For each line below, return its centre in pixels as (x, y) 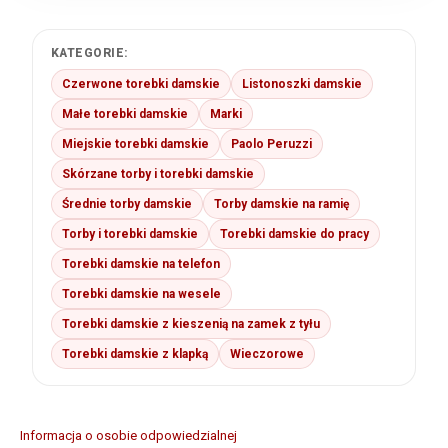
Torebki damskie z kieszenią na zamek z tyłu (191, 324)
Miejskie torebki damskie (135, 144)
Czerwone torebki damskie (141, 84)
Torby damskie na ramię (281, 204)
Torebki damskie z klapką (135, 354)
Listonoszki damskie (302, 84)
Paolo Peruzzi (271, 144)
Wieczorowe (267, 354)
